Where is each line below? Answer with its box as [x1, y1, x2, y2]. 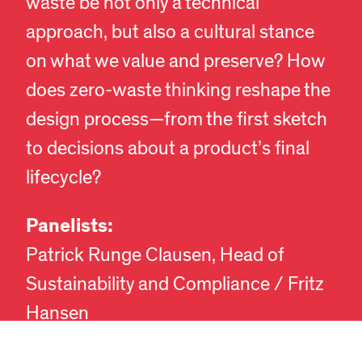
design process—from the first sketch [26, 107, 327, 133]
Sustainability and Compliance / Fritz [26, 272, 324, 297]
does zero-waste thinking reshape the [26, 78, 330, 103]
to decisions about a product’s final [26, 137, 309, 162]
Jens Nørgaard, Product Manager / [26, 330, 308, 356]
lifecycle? [26, 166, 101, 191]
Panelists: [26, 213, 113, 239]
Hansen [26, 301, 89, 326]
